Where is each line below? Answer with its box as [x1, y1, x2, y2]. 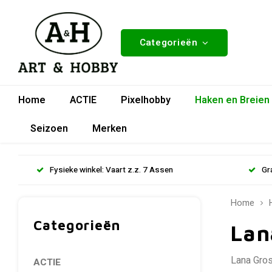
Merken [92, 121, 127, 136]
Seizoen [30, 121, 68, 136]
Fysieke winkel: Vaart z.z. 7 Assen [50, 163, 173, 176]
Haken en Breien [195, 92, 270, 107]
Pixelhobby [121, 92, 171, 107]
